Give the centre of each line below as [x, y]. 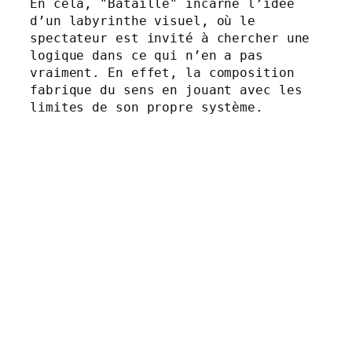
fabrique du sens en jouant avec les [166, 90]
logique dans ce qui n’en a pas [147, 55]
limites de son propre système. [147, 107]
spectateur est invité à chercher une [170, 38]
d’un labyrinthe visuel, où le [143, 20]
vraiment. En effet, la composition [162, 72]
